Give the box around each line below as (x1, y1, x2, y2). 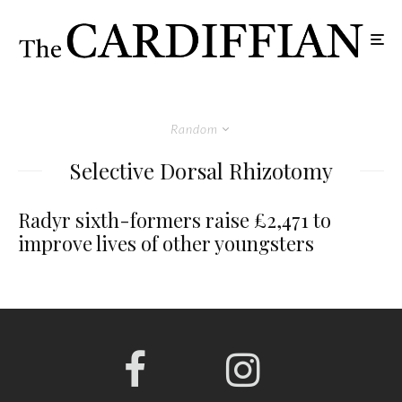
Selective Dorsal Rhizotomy (69, 156, 333, 186)
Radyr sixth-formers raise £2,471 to (18, 206, 331, 234)
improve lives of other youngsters (18, 230, 314, 258)
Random (170, 121, 218, 137)
